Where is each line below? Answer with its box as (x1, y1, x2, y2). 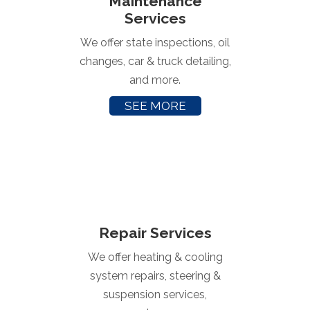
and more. (129, 73, 181, 86)
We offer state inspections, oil (80, 35, 230, 49)
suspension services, (103, 288, 207, 302)
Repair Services (98, 224, 212, 242)
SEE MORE (124, 98, 186, 113)
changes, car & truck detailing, (79, 54, 231, 68)
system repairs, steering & (89, 269, 221, 283)
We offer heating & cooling (87, 250, 223, 264)
